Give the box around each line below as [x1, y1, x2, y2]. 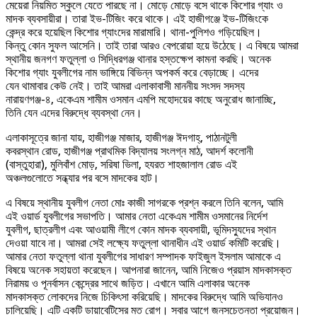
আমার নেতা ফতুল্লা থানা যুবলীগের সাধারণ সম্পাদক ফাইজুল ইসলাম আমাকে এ [6, 250, 281, 264]
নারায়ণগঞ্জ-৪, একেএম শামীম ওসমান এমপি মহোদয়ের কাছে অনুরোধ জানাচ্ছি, [6, 93, 276, 107]
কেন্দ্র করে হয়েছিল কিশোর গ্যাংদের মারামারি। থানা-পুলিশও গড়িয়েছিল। [6, 25, 262, 40]
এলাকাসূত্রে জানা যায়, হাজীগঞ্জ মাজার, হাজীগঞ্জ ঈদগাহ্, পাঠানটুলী [6, 131, 237, 145]
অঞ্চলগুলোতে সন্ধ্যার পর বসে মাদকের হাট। [6, 171, 159, 185]
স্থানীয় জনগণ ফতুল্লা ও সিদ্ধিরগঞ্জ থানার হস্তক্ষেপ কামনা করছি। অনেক [6, 52, 271, 67]
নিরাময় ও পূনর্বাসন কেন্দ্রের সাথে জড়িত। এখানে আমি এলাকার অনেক [6, 277, 250, 291]
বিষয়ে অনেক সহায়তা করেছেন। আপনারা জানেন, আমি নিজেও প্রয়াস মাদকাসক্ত [6, 263, 292, 277]
